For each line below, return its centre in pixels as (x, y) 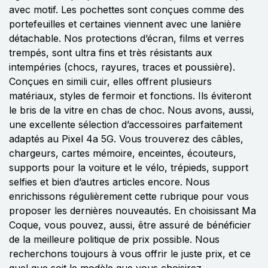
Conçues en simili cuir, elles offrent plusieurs (110, 81)
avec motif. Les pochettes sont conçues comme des (127, 9)
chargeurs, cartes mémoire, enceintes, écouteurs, (123, 153)
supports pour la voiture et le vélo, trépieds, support (129, 167)
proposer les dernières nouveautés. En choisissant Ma (133, 210)
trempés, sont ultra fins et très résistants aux (111, 52)
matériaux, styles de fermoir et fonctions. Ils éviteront (130, 95)
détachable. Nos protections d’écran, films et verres (127, 38)
